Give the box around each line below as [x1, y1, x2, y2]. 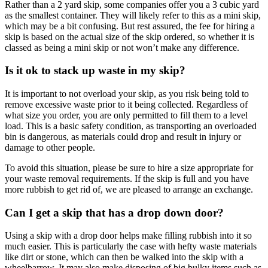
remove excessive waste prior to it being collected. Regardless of [5, 99, 248, 109]
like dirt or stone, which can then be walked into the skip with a [5, 252, 243, 263]
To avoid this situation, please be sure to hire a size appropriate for [5, 162, 253, 173]
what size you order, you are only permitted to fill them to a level [5, 109, 248, 120]
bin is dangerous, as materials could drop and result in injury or [5, 131, 241, 142]
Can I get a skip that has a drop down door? [5, 206, 224, 219]
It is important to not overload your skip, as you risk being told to [5, 88, 249, 99]
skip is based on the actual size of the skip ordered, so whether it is [5, 31, 254, 42]
